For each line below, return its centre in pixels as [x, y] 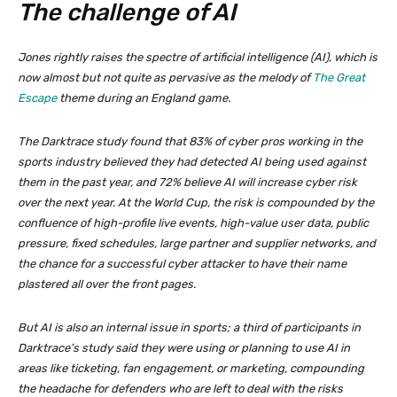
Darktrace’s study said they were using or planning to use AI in [184, 348]
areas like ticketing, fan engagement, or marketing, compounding [191, 369]
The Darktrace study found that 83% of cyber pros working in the [190, 142]
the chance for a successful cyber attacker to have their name [182, 264]
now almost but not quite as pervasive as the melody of [165, 78]
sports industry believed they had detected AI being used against [192, 162]
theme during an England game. [144, 98]
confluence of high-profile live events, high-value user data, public [193, 223]
